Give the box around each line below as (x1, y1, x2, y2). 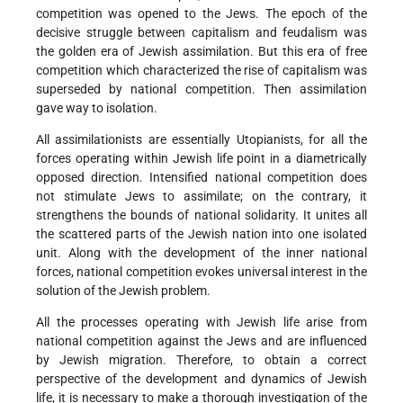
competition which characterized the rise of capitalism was (36, 63, 367, 78)
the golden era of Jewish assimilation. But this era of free (36, 44, 367, 59)
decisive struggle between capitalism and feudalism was (36, 25, 367, 40)
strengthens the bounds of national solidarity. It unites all (36, 208, 367, 223)
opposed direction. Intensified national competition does (36, 170, 367, 185)
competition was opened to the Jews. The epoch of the (36, 6, 367, 22)
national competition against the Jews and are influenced (36, 334, 367, 349)
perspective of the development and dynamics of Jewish (36, 372, 367, 387)
